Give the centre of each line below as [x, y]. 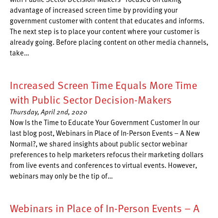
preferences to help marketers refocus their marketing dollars [107, 154]
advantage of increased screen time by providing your [94, 10]
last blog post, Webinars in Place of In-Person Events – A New [105, 133]
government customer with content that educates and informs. [107, 20]
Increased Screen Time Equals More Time [103, 85]
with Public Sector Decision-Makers [91, 100]
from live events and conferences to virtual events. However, [103, 165]
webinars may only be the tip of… [61, 176]
